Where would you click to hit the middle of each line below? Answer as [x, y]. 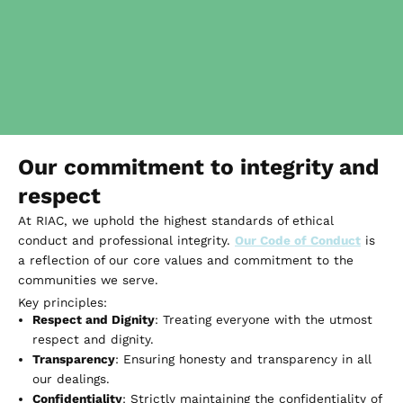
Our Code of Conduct [298, 241]
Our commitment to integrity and [198, 167]
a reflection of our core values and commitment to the [186, 260]
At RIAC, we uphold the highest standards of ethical [176, 221]
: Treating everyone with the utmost [263, 319]
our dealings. [71, 378]
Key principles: [63, 302]
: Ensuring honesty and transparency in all [243, 358]
